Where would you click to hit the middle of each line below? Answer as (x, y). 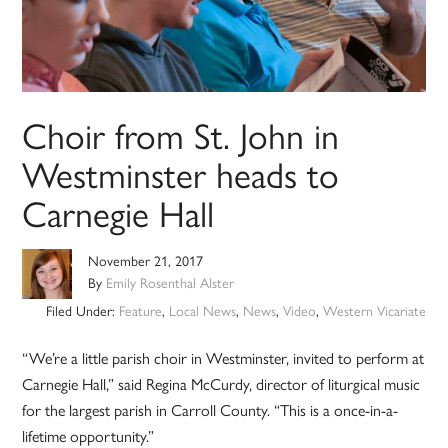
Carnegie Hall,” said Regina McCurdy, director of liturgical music (221, 384)
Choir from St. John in (181, 134)
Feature (140, 310)
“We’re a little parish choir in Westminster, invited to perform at (223, 358)
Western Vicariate (374, 310)
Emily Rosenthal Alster (170, 282)
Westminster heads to (181, 173)
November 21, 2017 (146, 260)
